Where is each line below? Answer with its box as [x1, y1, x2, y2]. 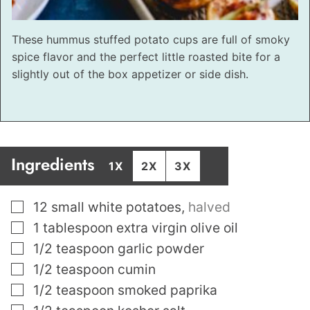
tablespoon [43, 219, 113, 237]
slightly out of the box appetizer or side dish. [12, 67, 248, 82]
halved [188, 199, 230, 216]
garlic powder [118, 240, 204, 257]
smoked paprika [118, 282, 217, 299]
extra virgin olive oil [116, 219, 238, 237]
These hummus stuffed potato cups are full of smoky [12, 33, 290, 47]
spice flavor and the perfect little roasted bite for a [12, 50, 280, 64]
